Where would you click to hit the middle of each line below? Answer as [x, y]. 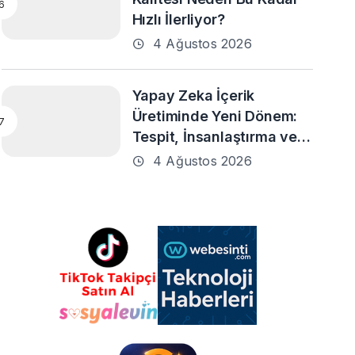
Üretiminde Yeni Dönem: [215, 116]
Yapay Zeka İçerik [193, 95]
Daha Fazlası [176, 157]
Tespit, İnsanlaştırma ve [214, 137]
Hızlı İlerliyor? [178, 19]
